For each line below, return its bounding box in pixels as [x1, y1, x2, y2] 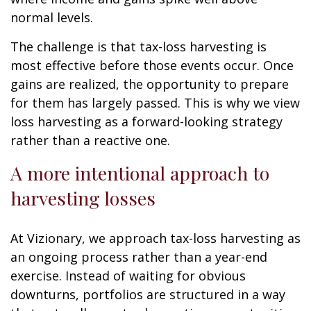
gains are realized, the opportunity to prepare [10, 76, 289, 93]
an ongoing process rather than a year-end [10, 249, 267, 266]
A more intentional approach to [10, 160, 269, 186]
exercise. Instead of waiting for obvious [10, 267, 246, 285]
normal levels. [10, 9, 93, 26]
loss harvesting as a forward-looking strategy [10, 113, 283, 131]
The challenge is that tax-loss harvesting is [10, 38, 267, 56]
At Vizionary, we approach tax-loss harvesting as [10, 230, 301, 247]
